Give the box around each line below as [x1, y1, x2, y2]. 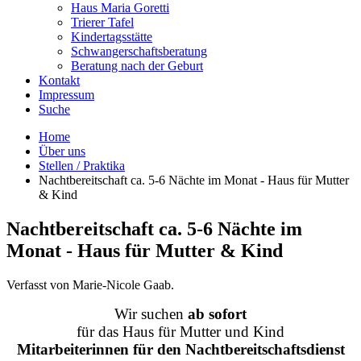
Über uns [39, 144, 85, 158]
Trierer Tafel [71, 15, 134, 29]
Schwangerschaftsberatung [71, 44, 207, 58]
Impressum [39, 88, 94, 102]
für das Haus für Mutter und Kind [77, 322, 284, 340]
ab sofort [188, 305, 247, 322]
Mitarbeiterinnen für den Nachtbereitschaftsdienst [16, 340, 345, 358]
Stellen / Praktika [39, 159, 125, 172]
